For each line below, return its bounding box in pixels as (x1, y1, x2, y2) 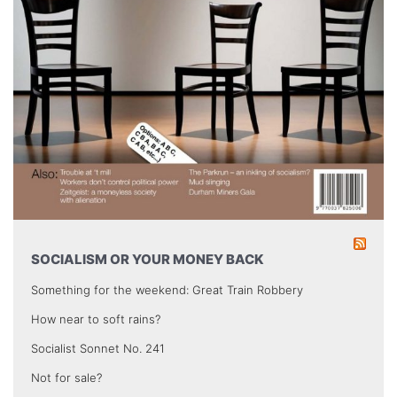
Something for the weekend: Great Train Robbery (31, 282, 303, 297)
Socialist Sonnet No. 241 (31, 340, 165, 355)
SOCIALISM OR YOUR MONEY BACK (31, 250, 264, 268)
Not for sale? (31, 370, 102, 385)
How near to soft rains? (31, 311, 160, 326)
